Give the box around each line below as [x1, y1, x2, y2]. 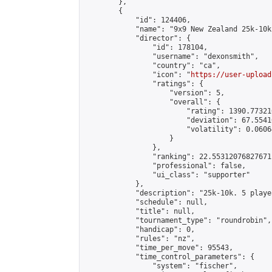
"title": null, [84, 207, 195, 216]
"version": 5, [84, 89, 225, 97]
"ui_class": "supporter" [84, 171, 250, 179]
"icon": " [84, 70, 191, 79]
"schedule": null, [84, 198, 208, 206]
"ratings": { [84, 80, 203, 88]
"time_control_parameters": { [84, 253, 254, 261]
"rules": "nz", [84, 234, 195, 243]
